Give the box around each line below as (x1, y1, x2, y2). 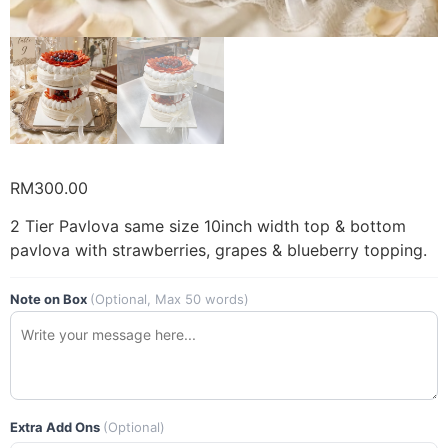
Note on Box (10, 290, 90, 307)
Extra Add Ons (10, 418, 103, 435)
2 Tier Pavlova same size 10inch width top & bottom (10, 216, 406, 237)
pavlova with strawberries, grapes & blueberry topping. (10, 240, 427, 261)
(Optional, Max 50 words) (90, 290, 249, 307)
